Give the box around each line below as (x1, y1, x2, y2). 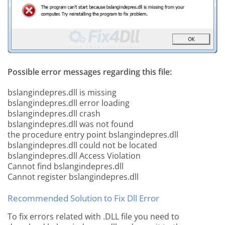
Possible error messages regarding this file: (8, 66, 172, 78)
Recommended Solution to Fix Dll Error (8, 192, 159, 204)
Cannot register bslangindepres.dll (8, 171, 139, 183)
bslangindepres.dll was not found (8, 119, 134, 130)
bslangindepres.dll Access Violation (8, 150, 141, 162)
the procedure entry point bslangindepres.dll (8, 129, 178, 141)
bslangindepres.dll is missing (8, 87, 117, 98)
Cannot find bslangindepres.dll (8, 161, 124, 172)
